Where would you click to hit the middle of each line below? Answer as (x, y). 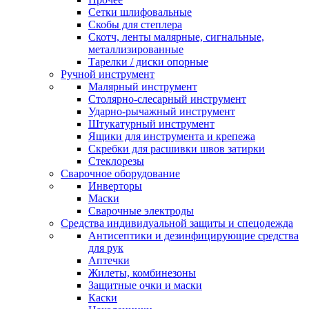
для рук (106, 248)
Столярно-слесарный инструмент (167, 99)
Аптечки (109, 260)
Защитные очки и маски (145, 285)
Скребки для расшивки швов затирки (177, 149)
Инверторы (115, 186)
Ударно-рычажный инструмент (162, 111)
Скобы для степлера (135, 24)
